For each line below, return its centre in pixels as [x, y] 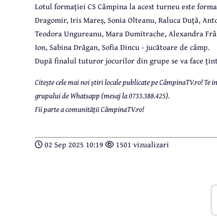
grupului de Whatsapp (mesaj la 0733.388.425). [102, 96]
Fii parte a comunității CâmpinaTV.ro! [89, 109]
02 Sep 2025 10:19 [74, 145]
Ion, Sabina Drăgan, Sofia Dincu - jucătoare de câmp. [122, 47]
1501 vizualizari [141, 145]
